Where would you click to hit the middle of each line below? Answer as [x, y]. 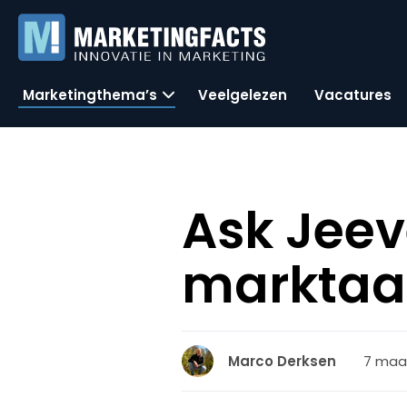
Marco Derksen [283, 361]
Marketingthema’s [90, 94]
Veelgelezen [243, 94]
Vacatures [353, 94]
